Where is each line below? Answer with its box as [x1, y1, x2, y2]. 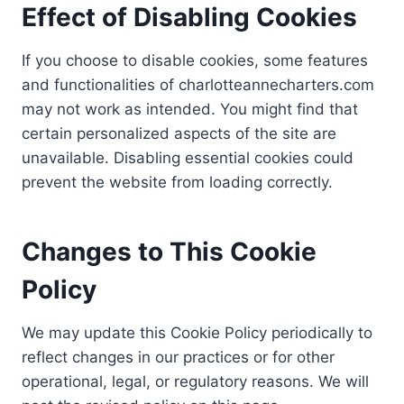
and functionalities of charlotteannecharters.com [22, 76, 374, 94]
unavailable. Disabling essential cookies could [22, 149, 353, 167]
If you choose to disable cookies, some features [22, 51, 368, 69]
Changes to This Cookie [22, 236, 317, 267]
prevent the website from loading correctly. [22, 173, 333, 191]
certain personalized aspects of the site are [22, 124, 336, 142]
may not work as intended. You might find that [22, 100, 358, 118]
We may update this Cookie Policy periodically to [22, 324, 372, 342]
